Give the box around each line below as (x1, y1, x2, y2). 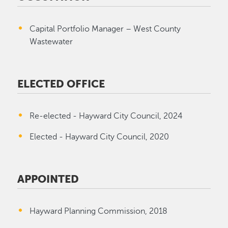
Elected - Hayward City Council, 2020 (30, 132, 169, 141)
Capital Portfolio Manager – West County (30, 24, 181, 34)
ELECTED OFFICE (17, 78, 105, 90)
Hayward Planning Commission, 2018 (30, 207, 168, 216)
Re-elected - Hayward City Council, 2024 (30, 111, 183, 121)
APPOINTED (17, 173, 79, 185)
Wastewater (30, 37, 73, 46)
